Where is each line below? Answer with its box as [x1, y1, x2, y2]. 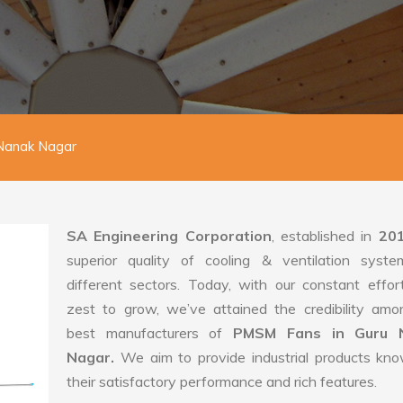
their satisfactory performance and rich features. [67, 372, 377, 390]
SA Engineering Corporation [67, 227, 272, 245]
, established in [271, 227, 379, 245]
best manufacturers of [67, 324, 234, 342]
